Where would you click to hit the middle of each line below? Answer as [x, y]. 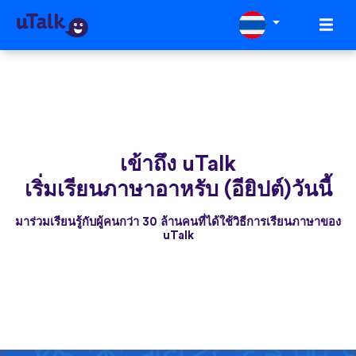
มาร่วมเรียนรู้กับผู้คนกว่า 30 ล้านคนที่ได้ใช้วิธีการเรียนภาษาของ [178, 222]
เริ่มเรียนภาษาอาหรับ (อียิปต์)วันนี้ [178, 189]
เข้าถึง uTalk [178, 164]
